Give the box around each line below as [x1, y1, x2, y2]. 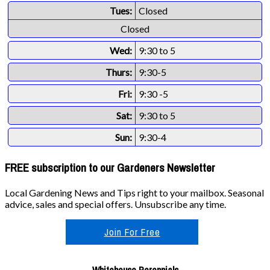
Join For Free [104, 225, 160, 239]
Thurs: [105, 66, 132, 78]
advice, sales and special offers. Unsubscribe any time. [5, 198, 226, 210]
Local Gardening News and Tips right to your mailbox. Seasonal [5, 187, 264, 199]
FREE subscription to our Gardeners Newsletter [5, 160, 215, 176]
